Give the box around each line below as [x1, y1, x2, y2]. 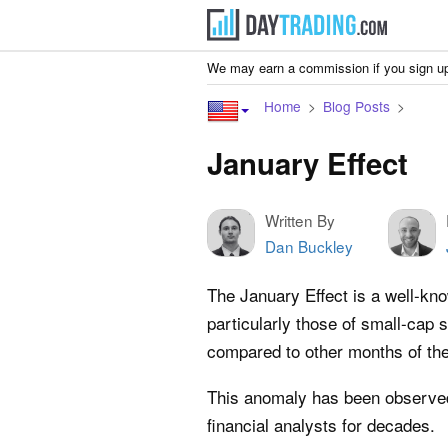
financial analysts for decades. [207, 412, 435, 437]
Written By [265, 209, 335, 231]
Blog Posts [323, 96, 390, 116]
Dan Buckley [265, 235, 353, 257]
